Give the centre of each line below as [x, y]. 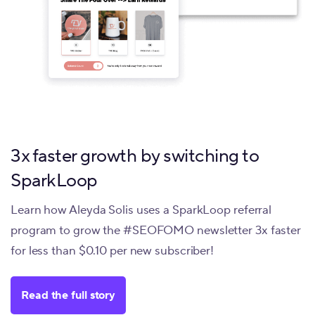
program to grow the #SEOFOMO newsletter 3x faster [156, 230]
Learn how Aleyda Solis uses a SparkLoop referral [141, 210]
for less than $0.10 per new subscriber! [112, 251]
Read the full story [69, 295]
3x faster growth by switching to [135, 156]
